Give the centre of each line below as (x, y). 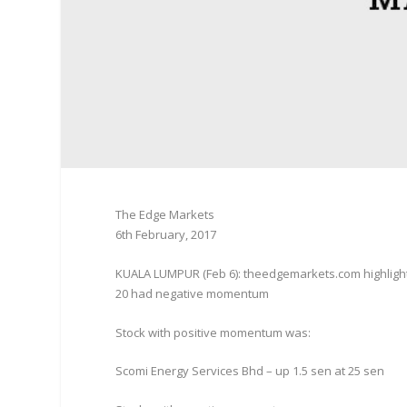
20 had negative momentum (193, 293)
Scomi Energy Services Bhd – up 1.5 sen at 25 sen (250, 371)
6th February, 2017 (166, 234)
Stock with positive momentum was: (213, 332)
